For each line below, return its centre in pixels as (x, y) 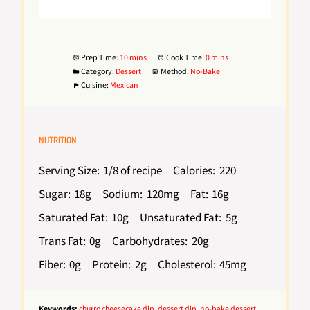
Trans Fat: (63, 241)
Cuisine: (94, 85)
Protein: (112, 265)
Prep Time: (99, 57)
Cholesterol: (186, 265)
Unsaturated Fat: (181, 218)
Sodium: (123, 194)
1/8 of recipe (133, 171)
